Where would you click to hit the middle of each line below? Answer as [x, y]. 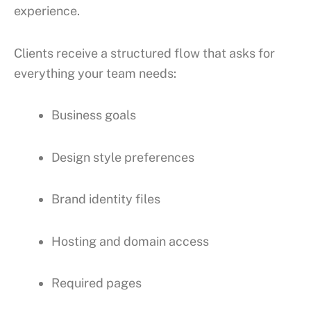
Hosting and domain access [130, 241]
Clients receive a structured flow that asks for [144, 53]
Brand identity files [106, 199]
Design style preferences [123, 157]
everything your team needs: [95, 73]
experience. [47, 11]
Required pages [96, 283]
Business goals [94, 115]
